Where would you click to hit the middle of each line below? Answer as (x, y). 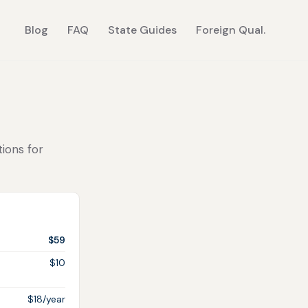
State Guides (142, 30)
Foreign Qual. (231, 30)
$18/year (46, 299)
